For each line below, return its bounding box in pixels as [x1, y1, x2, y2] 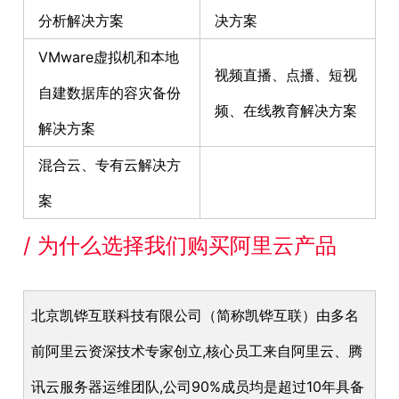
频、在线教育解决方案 [215, 101, 357, 119]
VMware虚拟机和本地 [38, 47, 179, 66]
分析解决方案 [38, 11, 124, 29]
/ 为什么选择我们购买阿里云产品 [23, 232, 337, 258]
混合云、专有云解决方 [38, 155, 181, 174]
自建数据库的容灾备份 [38, 83, 181, 102]
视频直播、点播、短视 [215, 65, 357, 84]
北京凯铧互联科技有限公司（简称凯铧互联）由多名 [30, 306, 359, 325]
